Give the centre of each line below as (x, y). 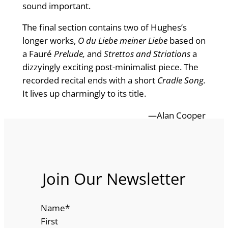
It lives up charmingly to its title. (84, 94)
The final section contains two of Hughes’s (104, 27)
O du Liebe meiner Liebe (123, 41)
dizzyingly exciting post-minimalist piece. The (110, 67)
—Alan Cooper (177, 116)
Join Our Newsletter (114, 179)
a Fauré (38, 54)
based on (187, 41)
